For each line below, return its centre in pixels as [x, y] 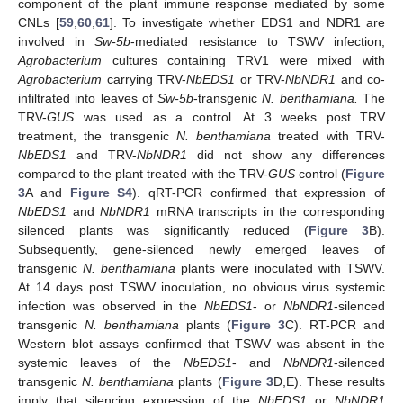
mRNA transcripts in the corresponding [268, 211]
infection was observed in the [112, 305]
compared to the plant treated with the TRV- [143, 173]
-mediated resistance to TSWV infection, [258, 41]
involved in [57, 41]
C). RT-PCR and [336, 324]
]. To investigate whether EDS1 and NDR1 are [247, 22]
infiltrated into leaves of [88, 98]
